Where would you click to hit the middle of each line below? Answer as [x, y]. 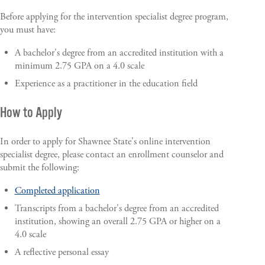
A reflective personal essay [62, 252]
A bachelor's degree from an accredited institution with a [119, 53]
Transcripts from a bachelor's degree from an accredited [117, 208]
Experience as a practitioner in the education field [106, 83]
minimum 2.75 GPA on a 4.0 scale [79, 66]
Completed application [57, 190]
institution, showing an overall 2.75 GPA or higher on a [117, 221]
